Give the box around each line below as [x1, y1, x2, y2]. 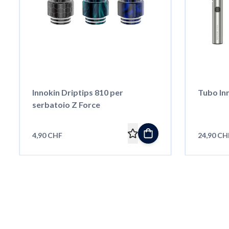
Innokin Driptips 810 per [32, 87, 123, 98]
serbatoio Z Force [32, 100, 100, 110]
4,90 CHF [32, 131, 62, 140]
